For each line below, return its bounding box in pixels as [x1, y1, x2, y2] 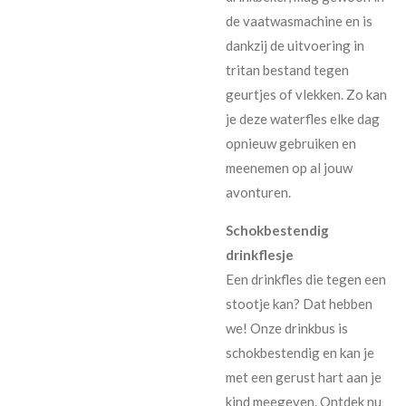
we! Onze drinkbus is [226, 319, 348, 336]
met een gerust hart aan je [226, 368, 382, 385]
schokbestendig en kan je [226, 343, 374, 361]
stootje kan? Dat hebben [226, 295, 372, 312]
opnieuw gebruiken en [226, 134, 356, 151]
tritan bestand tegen [226, 61, 349, 78]
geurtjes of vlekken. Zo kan [226, 85, 387, 102]
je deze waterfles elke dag [226, 110, 380, 127]
